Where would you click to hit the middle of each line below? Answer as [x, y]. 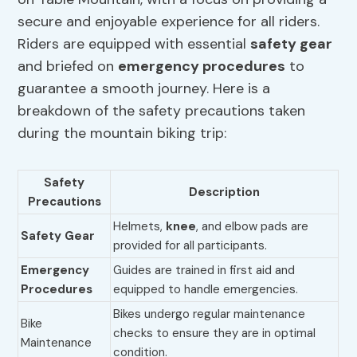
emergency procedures [202, 67]
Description [225, 192]
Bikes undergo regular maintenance [210, 314]
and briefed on [68, 67]
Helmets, [140, 227]
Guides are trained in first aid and [204, 271]
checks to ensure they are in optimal [215, 333]
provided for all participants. [190, 246]
